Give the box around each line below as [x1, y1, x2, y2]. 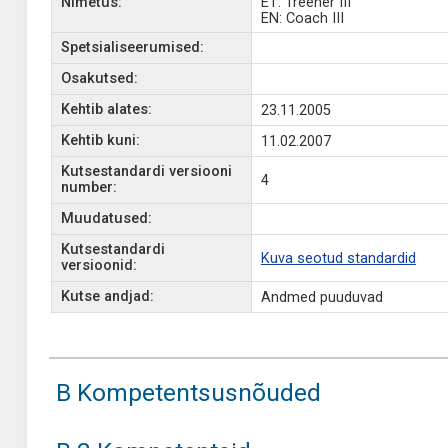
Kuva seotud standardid [260, 250, 416, 267]
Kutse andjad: [60, 288, 154, 305]
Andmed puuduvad [260, 289, 383, 306]
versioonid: [60, 257, 137, 274]
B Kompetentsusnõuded [55, 378, 321, 407]
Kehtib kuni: [60, 132, 140, 149]
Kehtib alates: [60, 101, 152, 118]
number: [60, 179, 117, 196]
